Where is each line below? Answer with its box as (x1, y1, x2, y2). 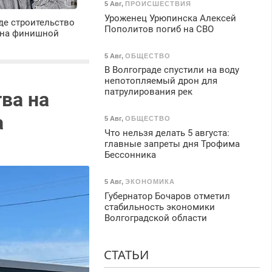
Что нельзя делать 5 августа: (104, 127, 229, 138)
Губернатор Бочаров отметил (104, 190, 230, 202)
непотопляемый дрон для (104, 75, 217, 87)
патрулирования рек (104, 86, 192, 98)
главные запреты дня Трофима (104, 138, 240, 149)
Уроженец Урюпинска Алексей (104, 12, 236, 24)
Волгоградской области (104, 212, 207, 223)
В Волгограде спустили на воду (104, 64, 239, 76)
